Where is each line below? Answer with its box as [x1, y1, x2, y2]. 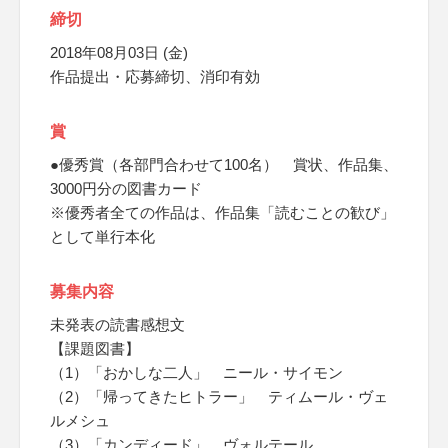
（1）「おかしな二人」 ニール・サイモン [50, 364, 343, 381]
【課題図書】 [50, 340, 140, 357]
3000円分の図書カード [50, 180, 202, 197]
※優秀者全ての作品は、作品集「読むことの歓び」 [50, 204, 395, 221]
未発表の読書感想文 [50, 316, 185, 333]
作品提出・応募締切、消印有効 [50, 68, 260, 85]
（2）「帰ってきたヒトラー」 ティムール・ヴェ [50, 388, 388, 405]
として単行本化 [50, 228, 155, 245]
